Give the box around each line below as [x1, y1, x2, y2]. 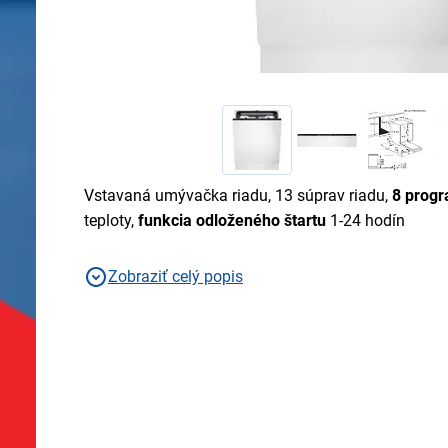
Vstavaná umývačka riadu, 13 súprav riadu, [84, 186, 392, 206]
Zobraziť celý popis [108, 267, 243, 287]
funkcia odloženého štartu [138, 211, 326, 231]
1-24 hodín [326, 211, 405, 231]
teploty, [84, 211, 138, 231]
